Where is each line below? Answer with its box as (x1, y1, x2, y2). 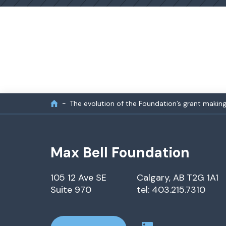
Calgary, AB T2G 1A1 (137, 172, 218, 184)
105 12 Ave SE (50, 172, 106, 184)
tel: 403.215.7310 (137, 184, 205, 196)
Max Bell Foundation (50, 143, 190, 162)
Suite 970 (50, 184, 91, 196)
